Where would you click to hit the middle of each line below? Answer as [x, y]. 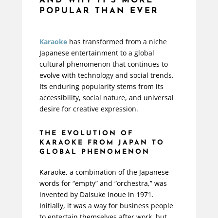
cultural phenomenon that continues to [103, 64]
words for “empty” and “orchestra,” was [103, 183]
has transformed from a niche [117, 42]
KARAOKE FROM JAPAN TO [102, 143]
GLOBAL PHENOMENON [94, 152]
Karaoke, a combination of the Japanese [104, 172]
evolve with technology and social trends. [106, 75]
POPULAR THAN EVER [99, 11]
